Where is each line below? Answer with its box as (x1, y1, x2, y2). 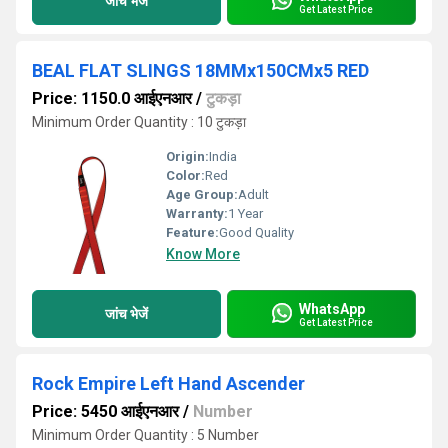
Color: (166, 168, 205, 183)
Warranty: (166, 206, 228, 221)
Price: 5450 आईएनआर (32, 402, 179, 421)
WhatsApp (299, 300, 365, 317)
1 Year (228, 206, 263, 221)
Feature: (166, 225, 219, 240)
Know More (166, 246, 240, 262)
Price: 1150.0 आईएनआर (32, 89, 192, 108)
